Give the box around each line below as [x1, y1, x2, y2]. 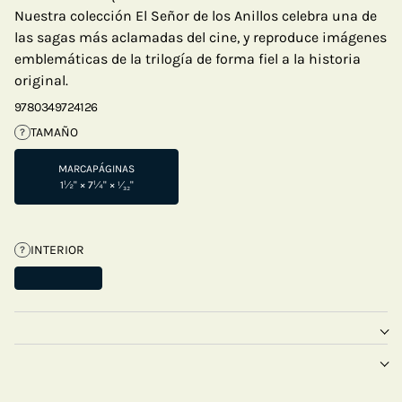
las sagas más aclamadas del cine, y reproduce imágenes [14, 29, 387, 46]
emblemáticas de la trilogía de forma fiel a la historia [14, 50, 361, 67]
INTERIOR [30, 242, 84, 258]
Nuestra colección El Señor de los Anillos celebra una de [14, 7, 377, 24]
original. [14, 72, 68, 89]
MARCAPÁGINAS [58, 162, 135, 175]
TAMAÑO [30, 125, 78, 140]
